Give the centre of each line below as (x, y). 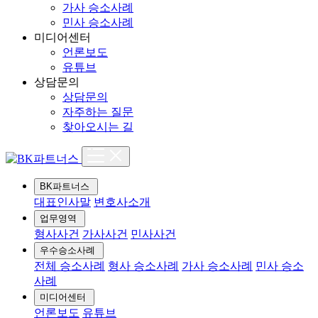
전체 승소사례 (70, 266)
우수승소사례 (67, 250)
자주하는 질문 (98, 112)
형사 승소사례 (143, 266)
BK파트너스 (65, 186)
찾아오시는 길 (98, 127)
